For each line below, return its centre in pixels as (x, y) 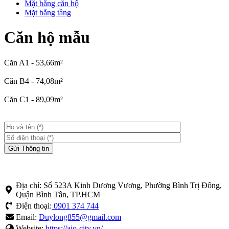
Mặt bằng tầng (48, 13)
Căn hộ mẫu (47, 38)
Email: (27, 217)
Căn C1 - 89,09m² (33, 99)
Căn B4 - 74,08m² (33, 81)
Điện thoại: (34, 205)
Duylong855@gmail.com (80, 217)
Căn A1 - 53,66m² (33, 62)
